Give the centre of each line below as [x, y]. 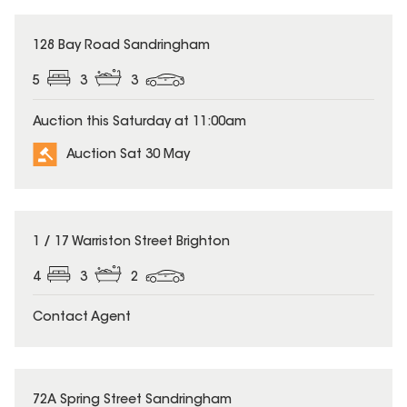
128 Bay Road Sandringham [121, 46]
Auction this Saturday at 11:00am [139, 122]
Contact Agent [82, 318]
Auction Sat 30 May [128, 155]
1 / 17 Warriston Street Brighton [131, 242]
